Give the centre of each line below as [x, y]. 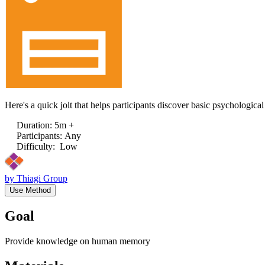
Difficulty [35, 146]
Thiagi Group [42, 178]
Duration [33, 125]
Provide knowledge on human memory [77, 241]
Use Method [30, 190]
